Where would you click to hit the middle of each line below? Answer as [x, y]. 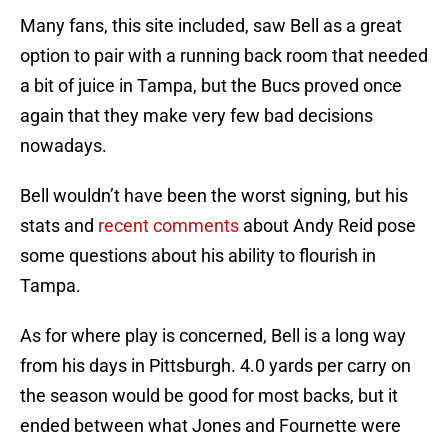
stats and [57, 226]
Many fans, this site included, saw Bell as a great [211, 26]
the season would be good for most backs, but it [209, 396]
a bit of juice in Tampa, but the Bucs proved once [211, 86]
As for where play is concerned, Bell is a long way [213, 336]
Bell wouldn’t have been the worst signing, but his [214, 196]
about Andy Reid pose [327, 226]
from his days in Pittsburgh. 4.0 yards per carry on [215, 366]
